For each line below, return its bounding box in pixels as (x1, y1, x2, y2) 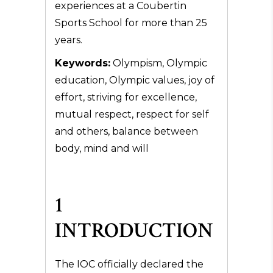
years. (55, 34, 82, 46)
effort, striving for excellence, (55, 91, 197, 103)
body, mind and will (55, 143, 149, 154)
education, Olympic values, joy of (55, 74, 214, 86)
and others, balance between (55, 126, 198, 137)
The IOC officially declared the (55, 258, 204, 270)
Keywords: (55, 57, 110, 69)
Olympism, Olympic (110, 57, 207, 69)
